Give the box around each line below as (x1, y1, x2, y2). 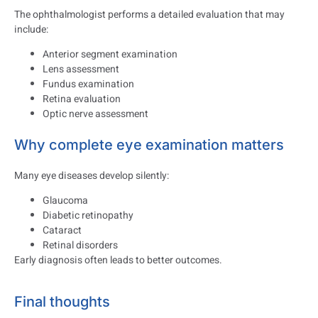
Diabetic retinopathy (43, 208, 133, 224)
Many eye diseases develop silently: (14, 168, 169, 183)
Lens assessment (43, 61, 119, 77)
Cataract (43, 223, 82, 238)
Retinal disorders (43, 238, 118, 253)
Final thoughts (14, 292, 110, 310)
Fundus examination (43, 76, 134, 92)
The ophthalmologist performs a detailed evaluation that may (14, 6, 285, 22)
